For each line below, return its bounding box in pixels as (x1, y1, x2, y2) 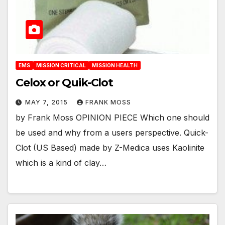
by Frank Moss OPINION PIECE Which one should (16, 112, 209, 123)
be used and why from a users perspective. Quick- (16, 127, 208, 138)
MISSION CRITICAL (36, 62, 86, 68)
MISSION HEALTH (92, 62, 138, 68)
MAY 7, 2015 (25, 98, 70, 106)
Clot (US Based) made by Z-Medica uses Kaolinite (16, 142, 204, 153)
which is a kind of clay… (16, 157, 106, 168)
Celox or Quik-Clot (16, 75, 114, 89)
